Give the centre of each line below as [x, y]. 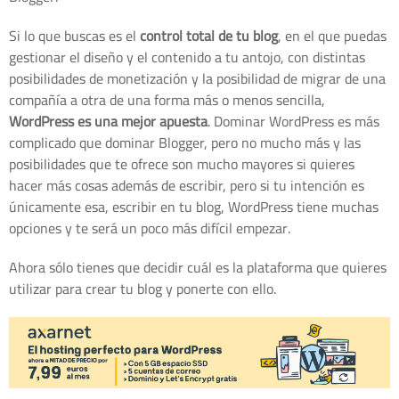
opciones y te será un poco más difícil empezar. [150, 228]
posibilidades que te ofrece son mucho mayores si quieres [182, 163]
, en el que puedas [332, 35]
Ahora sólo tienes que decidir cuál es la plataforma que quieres [198, 267]
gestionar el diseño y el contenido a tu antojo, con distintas [187, 57]
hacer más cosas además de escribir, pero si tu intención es [187, 185]
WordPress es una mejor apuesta [108, 121]
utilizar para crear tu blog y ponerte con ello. [142, 288]
